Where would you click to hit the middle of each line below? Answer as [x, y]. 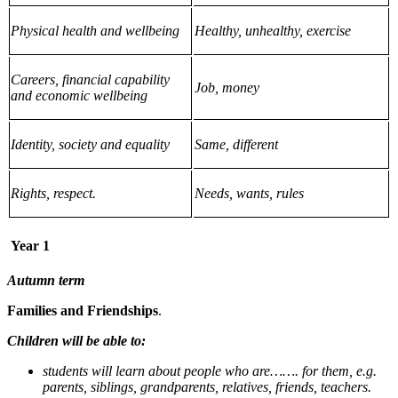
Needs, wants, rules [249, 193]
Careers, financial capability [91, 79]
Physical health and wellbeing [96, 30]
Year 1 [28, 246]
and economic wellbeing [80, 95]
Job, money [227, 87]
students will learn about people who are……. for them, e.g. [210, 371]
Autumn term [46, 281]
